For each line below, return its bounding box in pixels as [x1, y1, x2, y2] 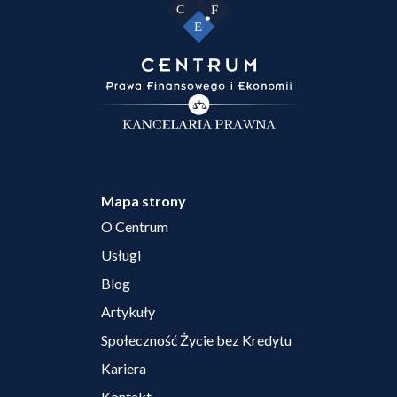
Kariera [101, 360, 146, 378]
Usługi [101, 246, 141, 264]
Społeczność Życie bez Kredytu [101, 331, 292, 349]
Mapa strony [101, 192, 186, 210]
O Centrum [101, 218, 168, 236]
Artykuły [101, 303, 155, 321]
